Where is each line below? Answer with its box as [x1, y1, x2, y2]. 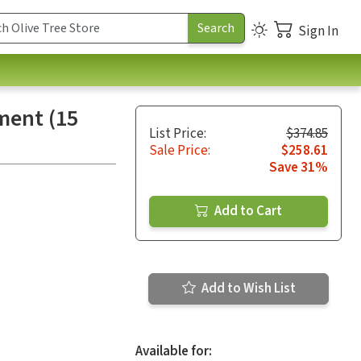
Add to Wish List [198, 278, 296, 298]
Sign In [298, 21, 338, 41]
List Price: [149, 123, 206, 143]
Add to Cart [212, 201, 282, 221]
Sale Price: [149, 140, 210, 160]
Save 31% [269, 157, 328, 177]
